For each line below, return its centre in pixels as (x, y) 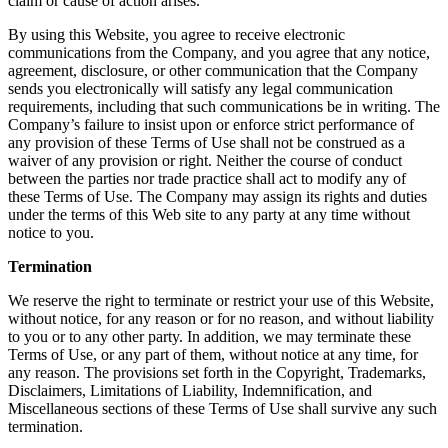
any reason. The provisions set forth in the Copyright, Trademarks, (217, 372)
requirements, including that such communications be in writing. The (224, 106)
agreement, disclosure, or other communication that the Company (213, 70)
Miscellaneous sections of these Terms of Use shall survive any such (222, 408)
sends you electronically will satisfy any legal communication (200, 88)
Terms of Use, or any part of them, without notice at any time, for (213, 354)
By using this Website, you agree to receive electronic (176, 34)
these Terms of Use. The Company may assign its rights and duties (217, 196)
